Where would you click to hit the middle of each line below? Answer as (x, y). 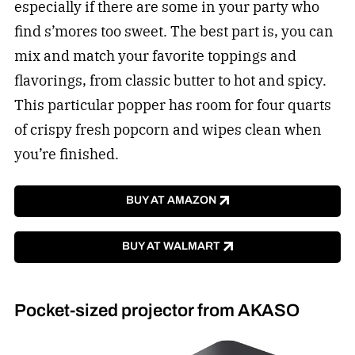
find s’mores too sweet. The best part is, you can (174, 31)
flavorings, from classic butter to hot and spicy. (170, 80)
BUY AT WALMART (171, 246)
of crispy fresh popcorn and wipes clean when (168, 129)
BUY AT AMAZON (171, 200)
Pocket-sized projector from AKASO (157, 311)
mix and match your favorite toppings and (155, 55)
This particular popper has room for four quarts (172, 105)
